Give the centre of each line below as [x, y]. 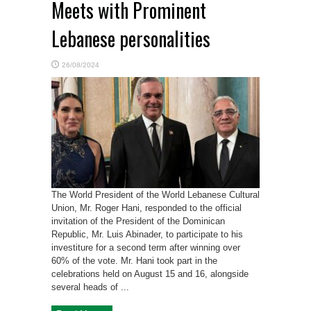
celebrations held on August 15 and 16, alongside [150, 274]
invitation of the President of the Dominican [138, 221]
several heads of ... [90, 287]
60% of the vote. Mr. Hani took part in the [134, 261]
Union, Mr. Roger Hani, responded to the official [146, 208]
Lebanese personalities [131, 39]
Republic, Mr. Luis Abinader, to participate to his [147, 235]
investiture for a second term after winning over [146, 248]
